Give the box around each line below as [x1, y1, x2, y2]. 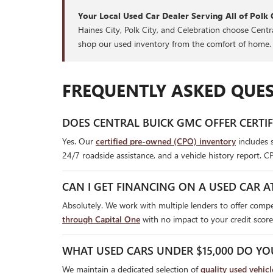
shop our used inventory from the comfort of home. [78, 38, 271, 50]
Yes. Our [62, 135, 96, 147]
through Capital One [62, 213, 140, 225]
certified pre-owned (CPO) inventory [96, 135, 236, 147]
